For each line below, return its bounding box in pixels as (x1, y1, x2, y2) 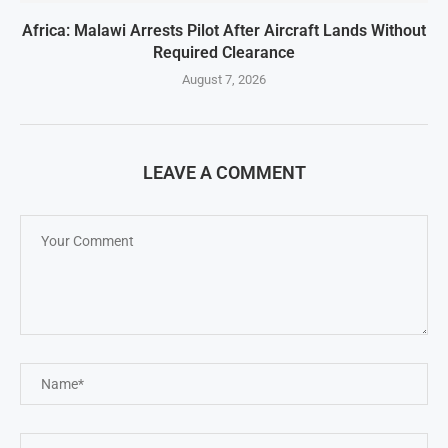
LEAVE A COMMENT (142, 162, 306, 184)
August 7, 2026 (182, 72, 266, 88)
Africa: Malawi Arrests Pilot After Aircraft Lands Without (22, 21, 426, 41)
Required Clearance (153, 43, 295, 63)
